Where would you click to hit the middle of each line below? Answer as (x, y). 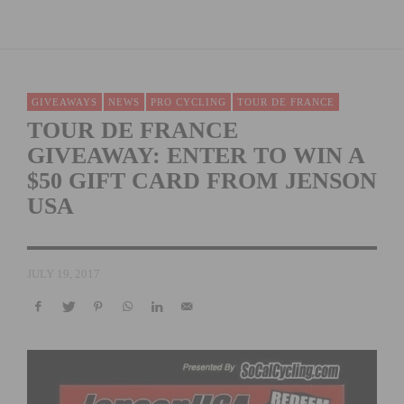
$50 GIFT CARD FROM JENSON (202, 180)
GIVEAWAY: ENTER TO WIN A (196, 155)
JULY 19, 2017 (64, 273)
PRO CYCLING (188, 101)
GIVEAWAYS (64, 101)
